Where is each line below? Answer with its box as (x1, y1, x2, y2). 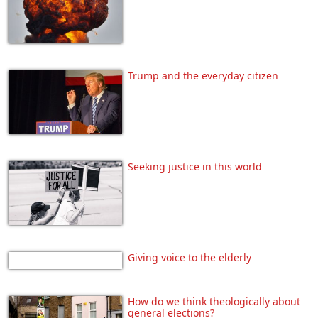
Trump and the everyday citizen (128, 68, 278, 82)
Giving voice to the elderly (128, 250, 251, 264)
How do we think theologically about (128, 294, 300, 308)
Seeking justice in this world (128, 159, 262, 173)
